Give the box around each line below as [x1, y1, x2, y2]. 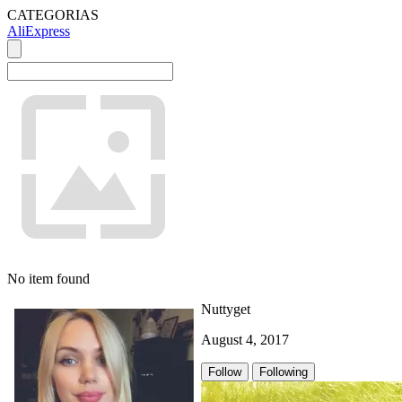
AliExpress [7, 23, 70, 39]
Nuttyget [201, 301, 250, 317]
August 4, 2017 [201, 332, 289, 347]
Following [259, 365, 308, 379]
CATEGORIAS [7, 7, 99, 22]
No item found [7, 271, 90, 286]
